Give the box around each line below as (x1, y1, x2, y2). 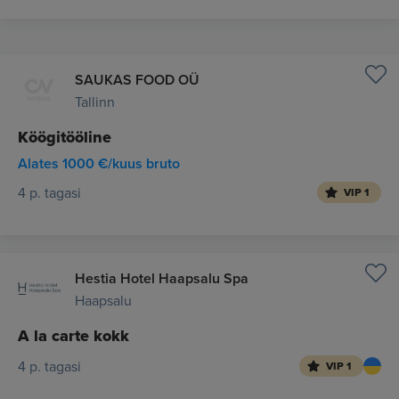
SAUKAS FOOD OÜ (75, 69, 199, 90)
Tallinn (75, 92, 115, 111)
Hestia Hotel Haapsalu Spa (75, 268, 248, 289)
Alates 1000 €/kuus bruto (18, 153, 180, 174)
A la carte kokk (18, 324, 129, 347)
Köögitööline (18, 126, 111, 149)
